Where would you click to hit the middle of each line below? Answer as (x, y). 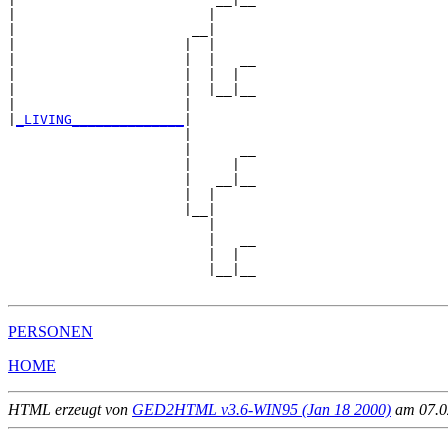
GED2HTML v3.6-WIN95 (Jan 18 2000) (261, 410)
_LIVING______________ (100, 120)
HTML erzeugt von (70, 410)
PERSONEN (50, 332)
